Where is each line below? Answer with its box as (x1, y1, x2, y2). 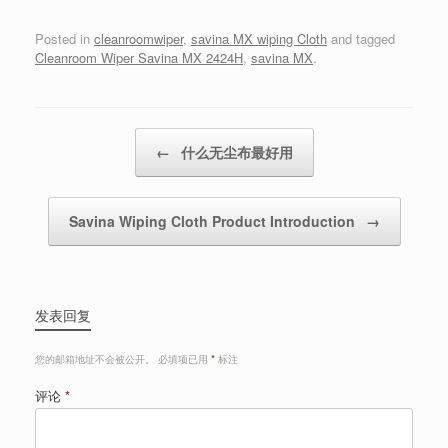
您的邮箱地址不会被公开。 (35, 350, 155, 366)
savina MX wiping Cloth (191, 28, 327, 48)
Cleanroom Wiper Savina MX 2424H (35, 47, 243, 67)
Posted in (35, 28, 94, 48)
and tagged (327, 28, 395, 48)
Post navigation (35, 127, 125, 147)
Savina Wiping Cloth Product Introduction (68, 210, 359, 231)
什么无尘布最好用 (176, 141, 293, 162)
